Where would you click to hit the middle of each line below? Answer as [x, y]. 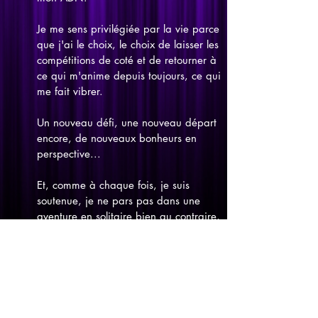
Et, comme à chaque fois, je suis [113, 185]
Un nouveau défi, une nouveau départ [127, 122]
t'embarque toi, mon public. [103, 247]
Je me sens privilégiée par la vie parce [128, 29]
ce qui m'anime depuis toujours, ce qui [129, 76]
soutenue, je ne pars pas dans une [119, 201]
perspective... [69, 154]
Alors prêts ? [66, 279]
